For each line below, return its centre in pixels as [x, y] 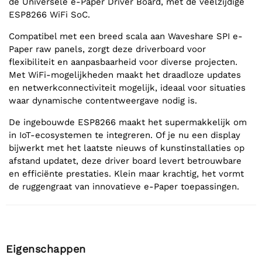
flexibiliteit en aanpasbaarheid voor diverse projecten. [123, 62]
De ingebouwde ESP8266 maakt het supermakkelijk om [128, 122]
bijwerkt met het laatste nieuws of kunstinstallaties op [127, 148]
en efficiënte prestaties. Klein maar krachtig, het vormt [126, 173]
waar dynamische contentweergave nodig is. [103, 100]
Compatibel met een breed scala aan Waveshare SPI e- [126, 36]
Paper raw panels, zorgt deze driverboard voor [107, 49]
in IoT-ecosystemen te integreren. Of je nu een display [125, 135]
